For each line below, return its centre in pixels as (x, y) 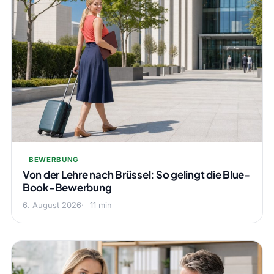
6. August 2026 (52, 206)
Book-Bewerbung (67, 188)
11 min (101, 206)
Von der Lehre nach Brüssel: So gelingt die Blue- (136, 175)
